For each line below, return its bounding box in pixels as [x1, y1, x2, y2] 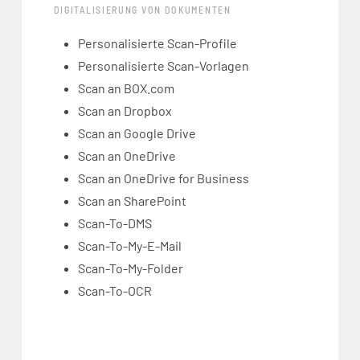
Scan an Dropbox [77, 103, 172, 119]
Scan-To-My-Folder [77, 260, 183, 276]
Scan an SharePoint [77, 193, 186, 209]
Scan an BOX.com [77, 80, 174, 96]
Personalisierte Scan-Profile [77, 35, 237, 51]
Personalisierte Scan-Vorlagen [77, 58, 249, 74]
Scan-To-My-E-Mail [77, 238, 182, 254]
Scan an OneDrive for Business [77, 170, 249, 186]
